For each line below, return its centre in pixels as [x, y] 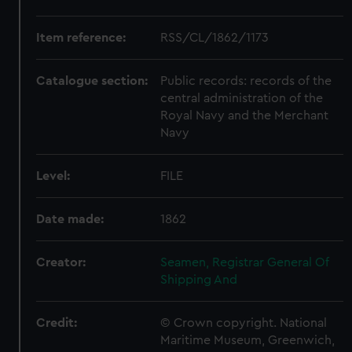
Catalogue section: [92, 81]
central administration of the [242, 98]
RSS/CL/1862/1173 [215, 37]
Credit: [57, 323]
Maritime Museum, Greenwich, [248, 340]
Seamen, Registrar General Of [245, 262]
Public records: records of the [246, 81]
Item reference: [81, 37]
